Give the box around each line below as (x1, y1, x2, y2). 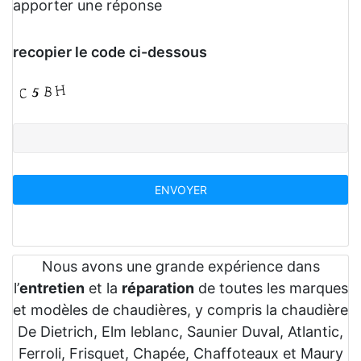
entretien (19, 280, 85, 297)
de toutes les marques (193, 280, 348, 297)
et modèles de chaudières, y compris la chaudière (13, 301, 348, 319)
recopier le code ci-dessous (13, 44, 207, 61)
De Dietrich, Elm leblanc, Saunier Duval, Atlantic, (18, 323, 343, 341)
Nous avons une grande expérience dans (41, 258, 320, 276)
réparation (121, 280, 194, 297)
